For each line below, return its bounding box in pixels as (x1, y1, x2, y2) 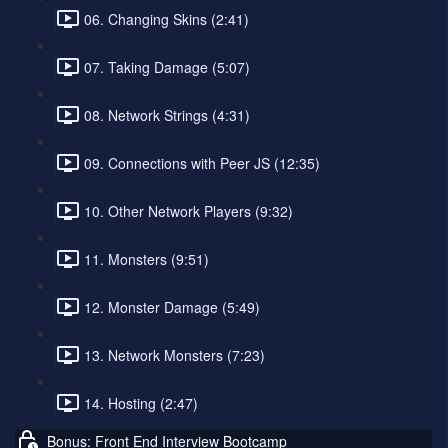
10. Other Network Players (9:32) (84, 200, 293, 221)
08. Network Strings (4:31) (84, 104, 250, 125)
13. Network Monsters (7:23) (84, 344, 265, 365)
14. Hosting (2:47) (84, 392, 198, 413)
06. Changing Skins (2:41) (84, 8, 249, 29)
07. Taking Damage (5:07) (84, 56, 250, 77)
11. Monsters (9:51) (84, 248, 209, 269)
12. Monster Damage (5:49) (84, 296, 260, 317)
